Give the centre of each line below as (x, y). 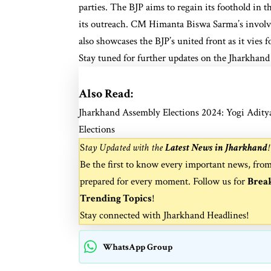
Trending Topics (116, 198)
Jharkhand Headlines (205, 215)
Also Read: (106, 93)
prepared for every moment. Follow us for (164, 181)
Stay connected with (122, 215)
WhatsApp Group (138, 247)
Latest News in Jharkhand (216, 147)
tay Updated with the (125, 147)
